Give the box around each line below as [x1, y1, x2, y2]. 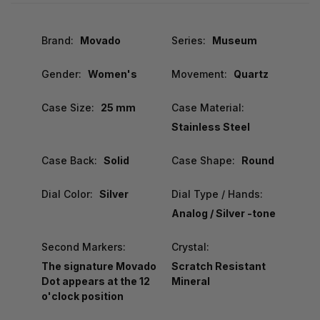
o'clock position [41, 289, 124, 302]
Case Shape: [171, 154, 235, 166]
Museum [211, 34, 257, 46]
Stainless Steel [171, 120, 250, 133]
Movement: [171, 67, 227, 80]
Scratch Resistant [171, 259, 266, 272]
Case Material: [171, 101, 244, 114]
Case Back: [41, 154, 97, 166]
